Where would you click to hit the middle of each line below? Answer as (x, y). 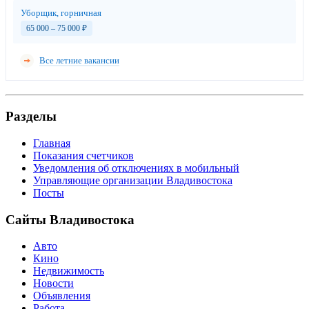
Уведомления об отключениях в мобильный (136, 168)
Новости (53, 283)
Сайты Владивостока (70, 219)
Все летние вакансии (79, 61)
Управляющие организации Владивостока (133, 180)
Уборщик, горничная (61, 13)
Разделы (31, 117)
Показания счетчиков (83, 155)
